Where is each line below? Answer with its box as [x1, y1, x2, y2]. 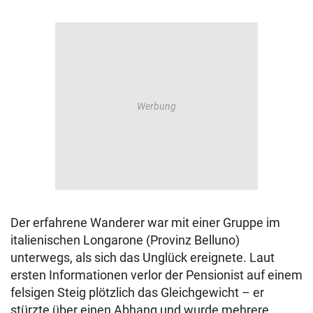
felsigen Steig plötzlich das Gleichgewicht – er [10, 285, 264, 300]
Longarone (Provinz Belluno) [83, 233, 240, 248]
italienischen [10, 233, 80, 248]
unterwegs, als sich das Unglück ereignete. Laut [10, 250, 275, 265]
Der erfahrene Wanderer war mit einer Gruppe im [10, 215, 280, 231]
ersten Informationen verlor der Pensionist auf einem [10, 268, 303, 283]
